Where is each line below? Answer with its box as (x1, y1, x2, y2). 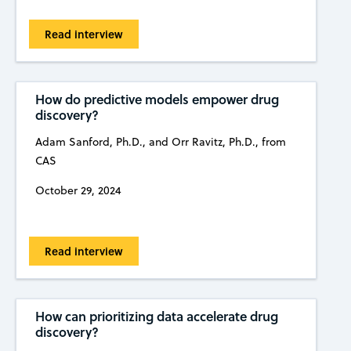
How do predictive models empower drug (34, 89, 279, 108)
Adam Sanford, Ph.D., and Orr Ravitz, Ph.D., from (34, 133, 286, 150)
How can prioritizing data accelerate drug (34, 307, 278, 326)
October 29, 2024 (34, 182, 121, 198)
